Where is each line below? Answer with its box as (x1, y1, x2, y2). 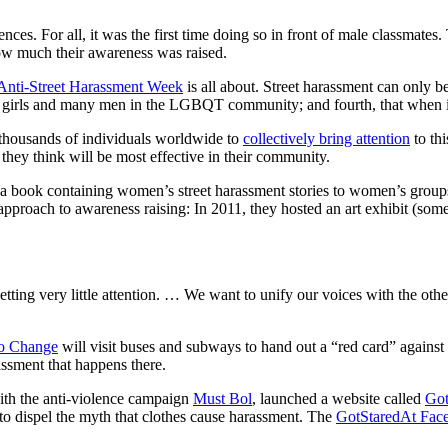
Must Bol (193, 390, 252, 408)
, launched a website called (252, 390, 425, 408)
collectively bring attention (243, 130, 410, 148)
